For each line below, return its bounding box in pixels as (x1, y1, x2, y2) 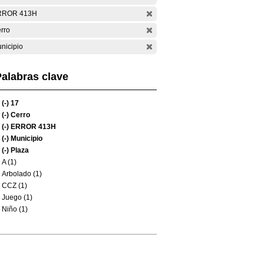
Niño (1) (2, 205, 28, 213)
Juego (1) (2, 193, 32, 202)
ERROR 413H (9, 123, 56, 131)
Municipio (9, 134, 42, 143)
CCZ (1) (2, 181, 27, 190)
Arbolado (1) (2, 170, 42, 178)
